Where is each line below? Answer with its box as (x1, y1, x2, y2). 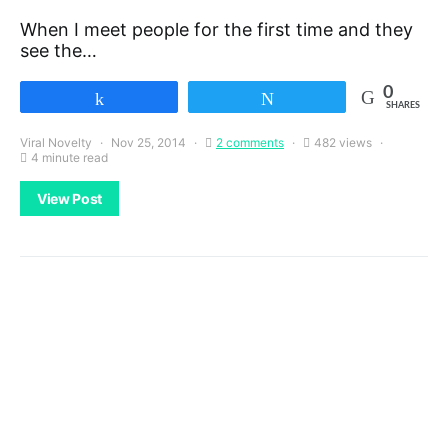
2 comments (216, 135, 284, 150)
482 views (314, 135, 372, 150)
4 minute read (31, 150, 108, 165)
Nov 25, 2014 (111, 135, 186, 150)
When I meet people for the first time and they (20, 19, 413, 40)
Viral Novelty (20, 135, 92, 150)
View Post (37, 190, 102, 207)
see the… (20, 40, 97, 61)
